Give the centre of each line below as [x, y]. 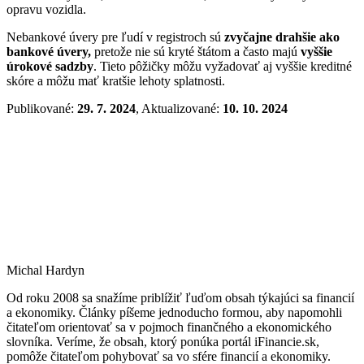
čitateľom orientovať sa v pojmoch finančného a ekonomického [169, 327]
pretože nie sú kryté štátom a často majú [196, 51]
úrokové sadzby [50, 66]
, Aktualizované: [179, 108]
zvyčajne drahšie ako [282, 37]
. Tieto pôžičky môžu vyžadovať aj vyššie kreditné [223, 66]
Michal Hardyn [45, 270]
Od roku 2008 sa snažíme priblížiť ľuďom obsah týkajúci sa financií [180, 297]
